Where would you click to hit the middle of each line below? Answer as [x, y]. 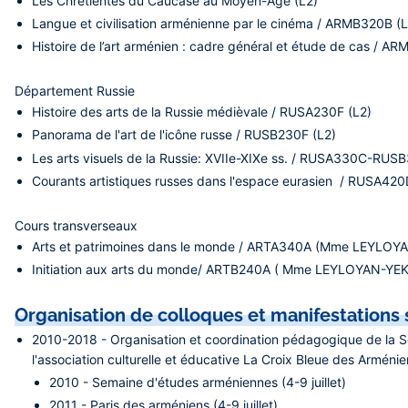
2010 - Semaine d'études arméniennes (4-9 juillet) [198, 382]
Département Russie [76, 91]
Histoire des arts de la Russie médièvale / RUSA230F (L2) [202, 112]
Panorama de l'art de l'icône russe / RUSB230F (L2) [184, 135]
